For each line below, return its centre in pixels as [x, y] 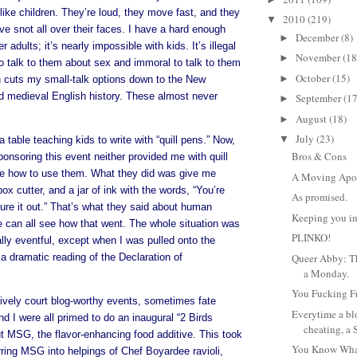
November [319, 58]
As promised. [320, 197]
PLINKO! [312, 238]
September [319, 98]
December [318, 37]
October [314, 78]
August [312, 118]
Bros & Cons [320, 157]
